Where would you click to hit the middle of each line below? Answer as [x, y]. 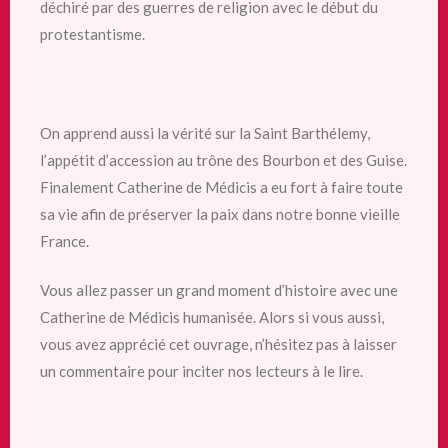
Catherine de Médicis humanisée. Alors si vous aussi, [212, 317]
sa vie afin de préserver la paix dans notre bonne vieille [220, 213]
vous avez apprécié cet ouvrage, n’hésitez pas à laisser [218, 344]
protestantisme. [92, 33]
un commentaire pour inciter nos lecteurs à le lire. [201, 371]
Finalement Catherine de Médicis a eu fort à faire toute [221, 186]
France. [64, 240]
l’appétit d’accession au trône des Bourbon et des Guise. [223, 159]
